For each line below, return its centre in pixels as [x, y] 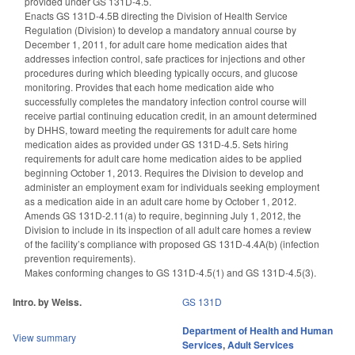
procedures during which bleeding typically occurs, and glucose [161, 72]
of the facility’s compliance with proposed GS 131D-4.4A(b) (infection [172, 243]
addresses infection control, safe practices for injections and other [165, 58]
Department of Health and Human [258, 330]
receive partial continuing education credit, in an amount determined [171, 115]
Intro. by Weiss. [47, 302]
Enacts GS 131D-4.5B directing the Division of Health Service [156, 15]
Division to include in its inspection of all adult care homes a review [168, 229]
